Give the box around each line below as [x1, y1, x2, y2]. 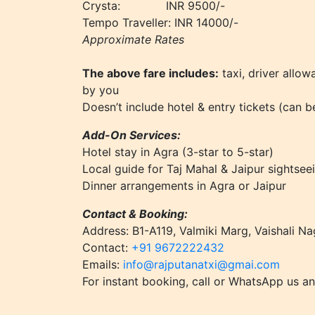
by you [82, 83, 122, 97]
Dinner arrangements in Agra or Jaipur [82, 179, 286, 193]
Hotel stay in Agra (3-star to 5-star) [82, 145, 274, 159]
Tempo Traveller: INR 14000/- [82, 15, 238, 30]
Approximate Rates [82, 32, 184, 46]
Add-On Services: [82, 128, 181, 142]
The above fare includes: [82, 66, 219, 80]
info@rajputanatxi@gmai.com [123, 257, 280, 271]
